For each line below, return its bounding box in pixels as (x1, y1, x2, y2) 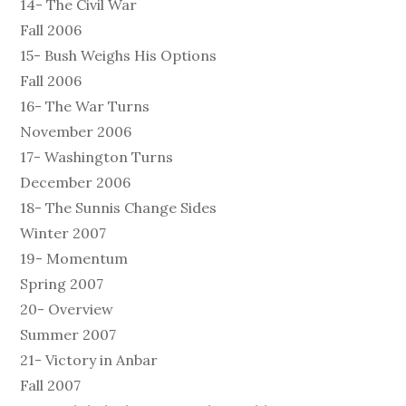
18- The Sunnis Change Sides (20, 198, 217, 217)
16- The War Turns (20, 97, 150, 115)
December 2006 (20, 173, 131, 191)
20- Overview (20, 300, 114, 318)
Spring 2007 (20, 275, 104, 293)
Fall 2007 (20, 376, 82, 394)
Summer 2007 (20, 325, 117, 343)
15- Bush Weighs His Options (20, 46, 217, 64)
